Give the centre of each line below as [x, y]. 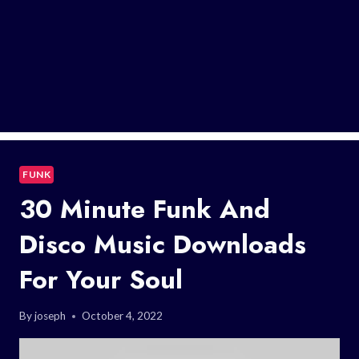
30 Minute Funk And [145, 209]
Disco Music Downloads [163, 244]
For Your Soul [101, 279]
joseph [50, 316]
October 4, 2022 [123, 316]
